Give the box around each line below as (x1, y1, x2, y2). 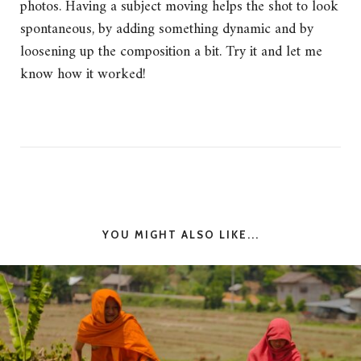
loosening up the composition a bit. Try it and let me (20, 39, 322, 65)
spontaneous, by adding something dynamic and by (20, 17, 313, 43)
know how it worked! (20, 62, 146, 88)
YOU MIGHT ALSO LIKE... (102, 228, 259, 242)
